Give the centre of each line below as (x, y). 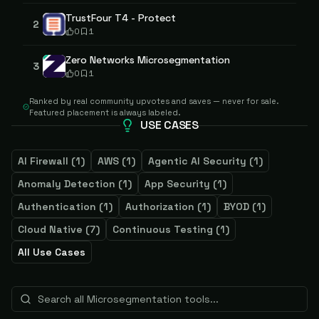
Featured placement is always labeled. (105, 113)
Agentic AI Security (197, 161)
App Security (177, 184)
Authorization (160, 206)
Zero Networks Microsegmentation (148, 60)
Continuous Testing (163, 229)
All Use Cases (52, 252)
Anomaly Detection (67, 184)
